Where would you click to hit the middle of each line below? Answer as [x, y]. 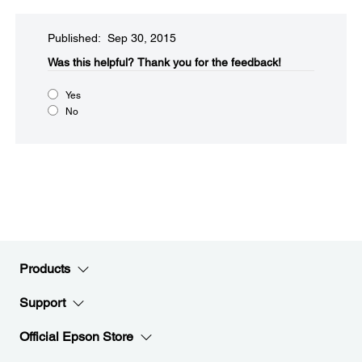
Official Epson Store [76, 337]
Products [45, 269]
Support [42, 303]
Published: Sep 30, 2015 [112, 38]
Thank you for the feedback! [209, 62]
